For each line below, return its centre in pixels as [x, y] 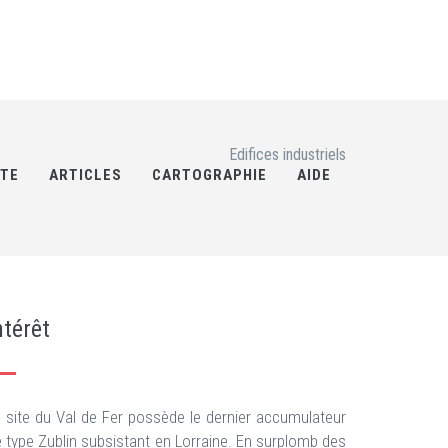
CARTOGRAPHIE [209, 175]
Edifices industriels [287, 154]
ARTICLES [85, 175]
